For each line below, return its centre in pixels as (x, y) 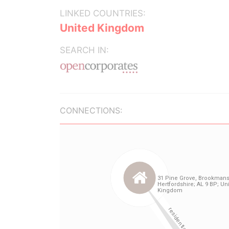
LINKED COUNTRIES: (103, 13)
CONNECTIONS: (91, 110)
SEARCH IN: (84, 50)
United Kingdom (102, 28)
